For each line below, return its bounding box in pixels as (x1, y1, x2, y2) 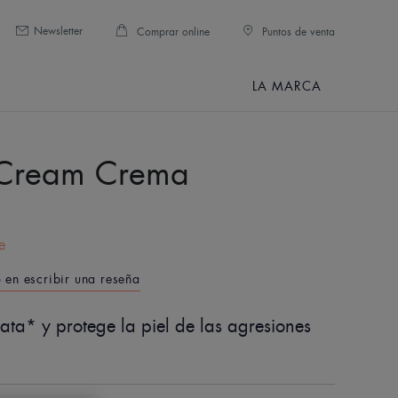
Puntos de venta (258, 25, 335, 39)
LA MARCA (251, 77, 322, 94)
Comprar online (132, 25, 210, 39)
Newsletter (33, 24, 83, 38)
